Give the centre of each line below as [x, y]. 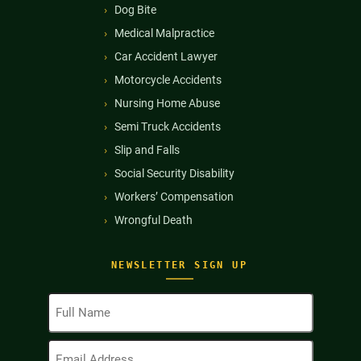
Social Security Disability [174, 173]
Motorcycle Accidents [168, 80]
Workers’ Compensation [174, 197]
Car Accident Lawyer [166, 56]
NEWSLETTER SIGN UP [179, 265]
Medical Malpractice [164, 33]
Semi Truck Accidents [168, 127]
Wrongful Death [154, 220]
